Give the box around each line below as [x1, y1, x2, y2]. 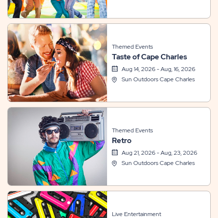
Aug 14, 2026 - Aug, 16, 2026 [121, 65, 195, 73]
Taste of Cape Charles [111, 52, 187, 62]
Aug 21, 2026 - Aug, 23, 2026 [121, 149, 197, 157]
